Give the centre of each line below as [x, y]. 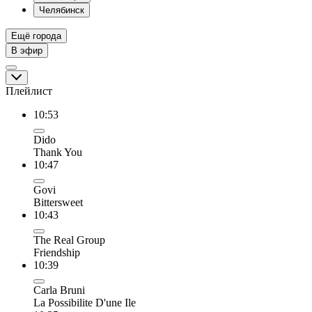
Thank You [61, 152]
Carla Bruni [59, 290]
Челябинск [62, 10]
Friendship [57, 252]
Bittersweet [58, 202]
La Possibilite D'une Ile [85, 303]
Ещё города [36, 36]
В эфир [27, 50]
